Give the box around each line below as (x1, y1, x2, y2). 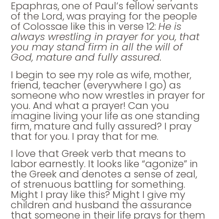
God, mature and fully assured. (11, 50, 165, 65)
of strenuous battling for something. (11, 177, 186, 192)
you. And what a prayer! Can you (11, 98, 170, 112)
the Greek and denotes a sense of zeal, (11, 167, 197, 181)
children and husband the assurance (11, 198, 192, 212)
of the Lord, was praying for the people (11, 9, 197, 23)
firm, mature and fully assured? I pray (11, 119, 192, 133)
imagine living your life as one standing (11, 109, 200, 123)
